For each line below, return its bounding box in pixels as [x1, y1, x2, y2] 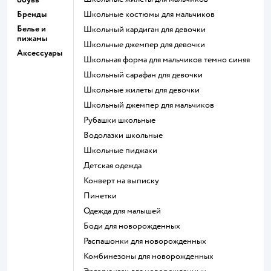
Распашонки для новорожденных [88, 236, 206, 246]
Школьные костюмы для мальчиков [92, 9, 215, 19]
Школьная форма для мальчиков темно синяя [92, 54, 250, 65]
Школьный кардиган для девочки [92, 24, 206, 34]
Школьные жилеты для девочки [92, 85, 200, 95]
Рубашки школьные [88, 115, 155, 125]
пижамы [17, 33, 47, 44]
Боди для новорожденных [89, 221, 180, 231]
